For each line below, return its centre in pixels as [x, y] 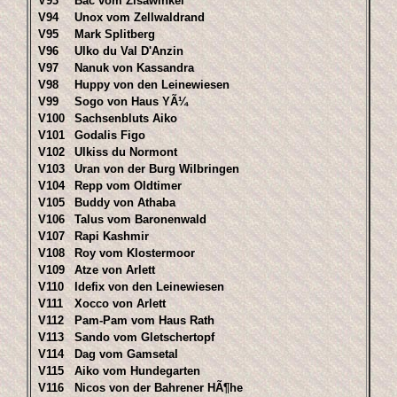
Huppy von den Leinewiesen [152, 85]
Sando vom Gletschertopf [144, 337]
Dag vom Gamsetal [126, 354]
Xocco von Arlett [120, 304]
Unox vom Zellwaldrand [140, 17]
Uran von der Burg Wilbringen [157, 169]
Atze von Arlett [115, 270]
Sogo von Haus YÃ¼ [131, 101]
